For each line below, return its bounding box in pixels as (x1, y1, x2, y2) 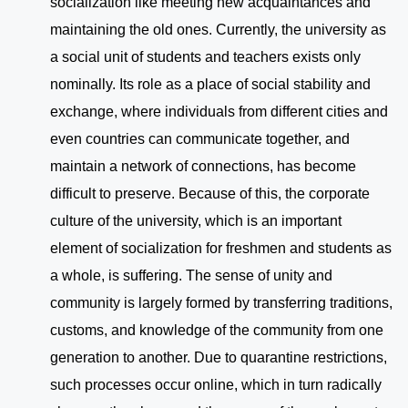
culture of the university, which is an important (50, 213, 342, 229)
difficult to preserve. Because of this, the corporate (50, 186, 370, 202)
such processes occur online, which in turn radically (50, 377, 382, 393)
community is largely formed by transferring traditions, (50, 295, 393, 311)
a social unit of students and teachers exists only (50, 49, 361, 66)
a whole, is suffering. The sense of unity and (50, 268, 332, 284)
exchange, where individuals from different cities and (50, 104, 388, 120)
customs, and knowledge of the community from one (50, 322, 383, 339)
